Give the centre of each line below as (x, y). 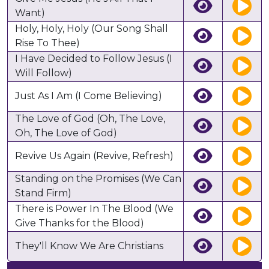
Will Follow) (44, 73)
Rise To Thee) (47, 43)
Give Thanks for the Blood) (80, 223)
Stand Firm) (43, 193)
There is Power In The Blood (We (94, 209)
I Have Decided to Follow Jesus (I (94, 59)
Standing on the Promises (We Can (98, 179)
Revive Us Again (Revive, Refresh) (94, 156)
